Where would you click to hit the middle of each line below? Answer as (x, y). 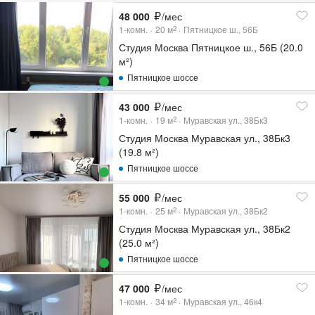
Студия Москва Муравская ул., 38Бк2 (205, 229)
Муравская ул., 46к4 (223, 301)
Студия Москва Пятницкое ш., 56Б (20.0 (211, 47)
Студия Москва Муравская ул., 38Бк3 (205, 138)
